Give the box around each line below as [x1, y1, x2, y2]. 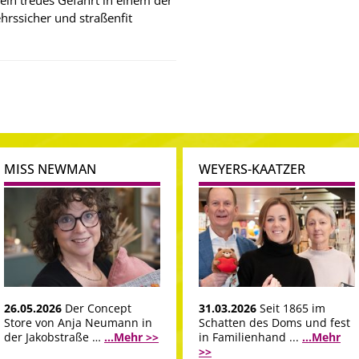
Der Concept [65, 301, 131, 317]
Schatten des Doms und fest [199, 315, 350, 331]
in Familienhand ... [199, 329, 302, 345]
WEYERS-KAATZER [199, 160, 305, 178]
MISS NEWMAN [4, 160, 96, 178]
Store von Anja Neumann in [4, 315, 152, 331]
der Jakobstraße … [4, 329, 104, 345]
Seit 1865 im [260, 301, 325, 317]
